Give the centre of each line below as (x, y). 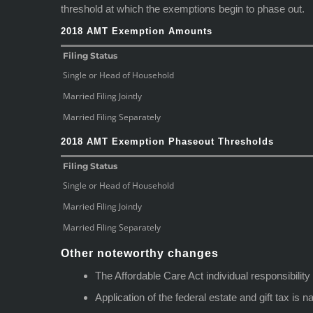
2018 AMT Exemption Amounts (137, 31)
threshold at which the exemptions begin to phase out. (183, 8)
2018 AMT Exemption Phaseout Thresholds (167, 141)
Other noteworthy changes (140, 253)
